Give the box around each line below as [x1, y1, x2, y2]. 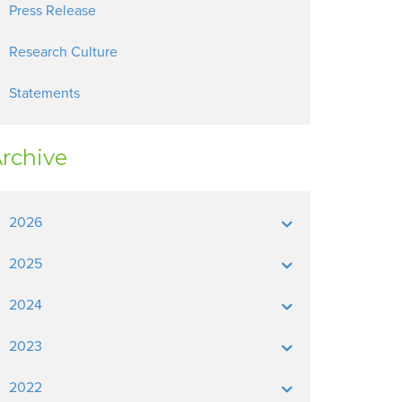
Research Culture [9, 43, 118, 61]
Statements [9, 84, 80, 102]
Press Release [9, 2, 96, 20]
